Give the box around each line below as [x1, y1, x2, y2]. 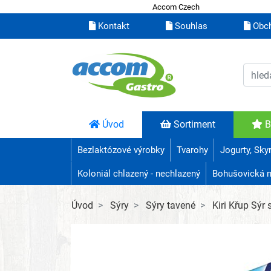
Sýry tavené [146, 200, 195, 212]
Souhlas [172, 21, 207, 32]
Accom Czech [152, 2, 200, 11]
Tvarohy [176, 145, 208, 156]
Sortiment [171, 119, 215, 131]
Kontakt [96, 21, 129, 32]
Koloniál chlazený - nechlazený [77, 168, 200, 180]
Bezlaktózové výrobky [77, 145, 165, 156]
